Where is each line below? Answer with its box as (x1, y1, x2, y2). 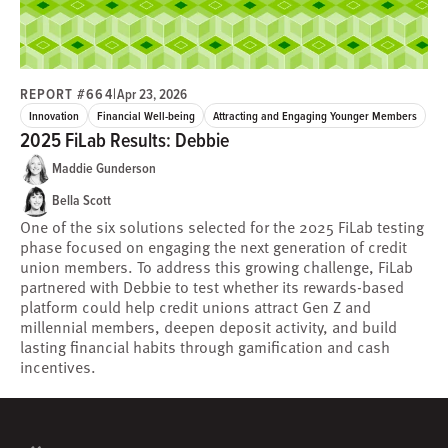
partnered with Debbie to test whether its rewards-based (20, 274, 404, 299)
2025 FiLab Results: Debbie (20, 125, 229, 154)
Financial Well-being (97, 106, 195, 124)
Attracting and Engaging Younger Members (213, 106, 417, 124)
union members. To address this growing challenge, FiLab (20, 254, 413, 279)
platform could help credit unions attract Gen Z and (20, 294, 371, 319)
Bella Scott (52, 190, 111, 211)
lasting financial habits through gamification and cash (20, 334, 390, 359)
